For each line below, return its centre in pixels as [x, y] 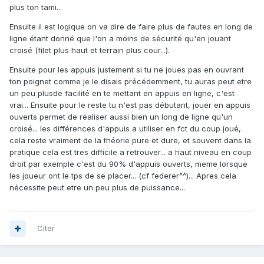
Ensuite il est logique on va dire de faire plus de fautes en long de [131, 27]
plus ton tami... [36, 7]
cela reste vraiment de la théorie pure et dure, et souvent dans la [130, 141]
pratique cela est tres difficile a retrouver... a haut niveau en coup [131, 152]
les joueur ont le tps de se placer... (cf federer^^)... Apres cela [123, 176]
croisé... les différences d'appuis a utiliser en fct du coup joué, [125, 129]
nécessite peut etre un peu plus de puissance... [97, 188]
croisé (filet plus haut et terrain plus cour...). [90, 50]
